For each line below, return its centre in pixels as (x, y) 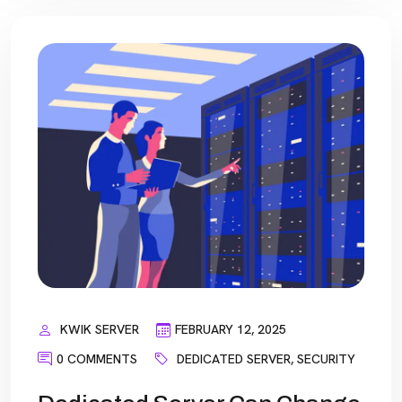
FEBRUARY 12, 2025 (231, 330)
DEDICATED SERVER (234, 358)
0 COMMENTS (97, 358)
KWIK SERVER (100, 330)
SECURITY (326, 358)
